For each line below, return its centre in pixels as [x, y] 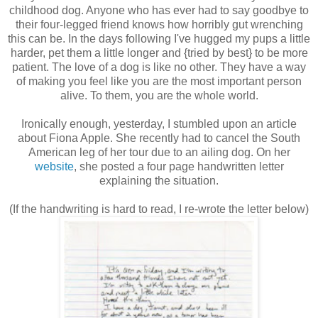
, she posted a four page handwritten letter [179, 166]
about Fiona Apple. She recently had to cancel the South [159, 138]
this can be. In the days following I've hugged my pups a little [159, 38]
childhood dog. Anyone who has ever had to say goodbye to [159, 10]
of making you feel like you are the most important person [159, 81]
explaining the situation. [159, 180]
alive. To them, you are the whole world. [159, 95]
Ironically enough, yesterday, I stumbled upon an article [159, 124]
